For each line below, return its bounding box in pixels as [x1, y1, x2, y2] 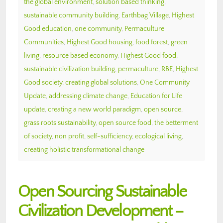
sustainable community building [24, 11, 118, 19]
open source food [99, 118, 151, 127]
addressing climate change [49, 92, 127, 100]
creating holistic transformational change [24, 145, 144, 154]
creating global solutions [65, 78, 137, 87]
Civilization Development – [18, 202, 184, 221]
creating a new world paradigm [48, 105, 141, 113]
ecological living [135, 132, 182, 140]
